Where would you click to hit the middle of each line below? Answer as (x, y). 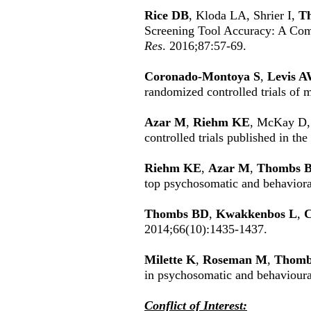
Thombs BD (177, 214)
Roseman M (235, 260)
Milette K (170, 260)
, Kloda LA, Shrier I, (244, 15)
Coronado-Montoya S (202, 76)
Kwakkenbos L (257, 214)
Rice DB (167, 15)
